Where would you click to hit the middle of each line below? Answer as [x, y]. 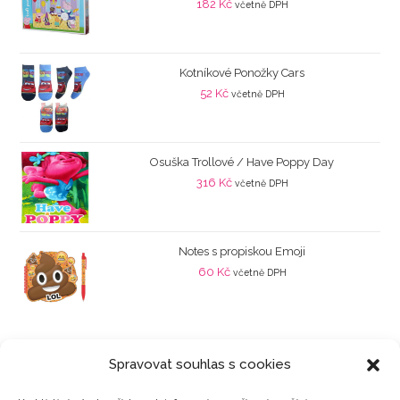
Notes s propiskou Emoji [242, 251]
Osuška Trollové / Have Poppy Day [242, 162]
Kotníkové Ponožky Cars [242, 73]
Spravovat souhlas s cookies [200, 364]
